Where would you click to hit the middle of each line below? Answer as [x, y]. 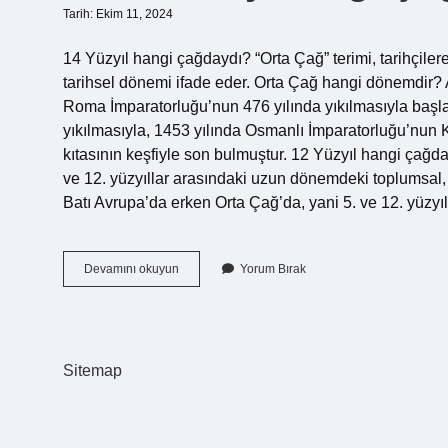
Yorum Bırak [273, 269]
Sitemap [92, 370]
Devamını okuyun [131, 269]
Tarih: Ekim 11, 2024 [118, 14]
